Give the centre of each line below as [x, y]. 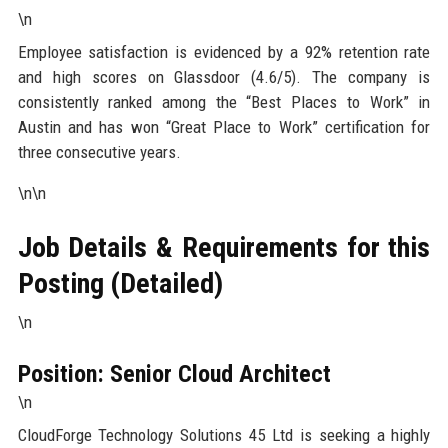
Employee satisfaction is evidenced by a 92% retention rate [224, 52]
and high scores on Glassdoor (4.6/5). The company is [224, 77]
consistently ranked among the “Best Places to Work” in [224, 102]
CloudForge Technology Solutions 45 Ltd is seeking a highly [224, 435]
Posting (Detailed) [120, 283]
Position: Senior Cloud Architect [174, 374]
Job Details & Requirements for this [224, 247]
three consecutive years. [99, 152]
